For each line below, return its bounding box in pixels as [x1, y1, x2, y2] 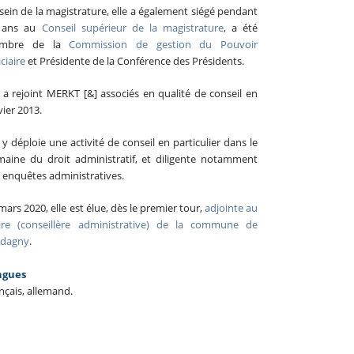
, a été [223, 21, 258, 35]
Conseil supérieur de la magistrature [41, 21, 224, 35]
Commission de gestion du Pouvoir [69, 37, 258, 51]
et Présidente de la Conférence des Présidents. [25, 54, 245, 68]
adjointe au [201, 201, 258, 215]
